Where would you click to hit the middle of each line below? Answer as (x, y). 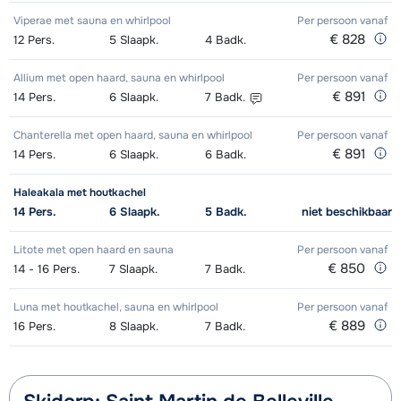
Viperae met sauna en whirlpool (92, 21)
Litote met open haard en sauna (94, 250)
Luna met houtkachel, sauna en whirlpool (116, 307)
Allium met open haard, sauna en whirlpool (119, 78)
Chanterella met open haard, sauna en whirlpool (133, 136)
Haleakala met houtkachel (80, 193)
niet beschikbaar (347, 212)
